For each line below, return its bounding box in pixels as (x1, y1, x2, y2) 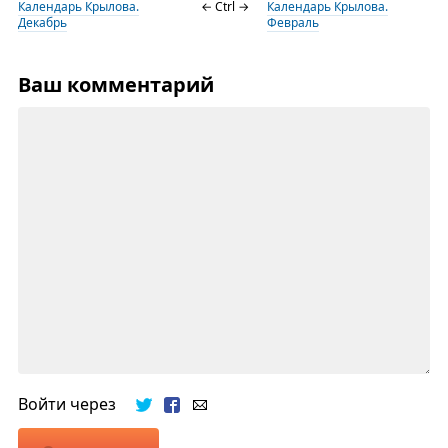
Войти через (17, 393, 136, 416)
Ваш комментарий (17, 71, 214, 99)
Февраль (266, 14, 319, 32)
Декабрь (17, 14, 67, 32)
